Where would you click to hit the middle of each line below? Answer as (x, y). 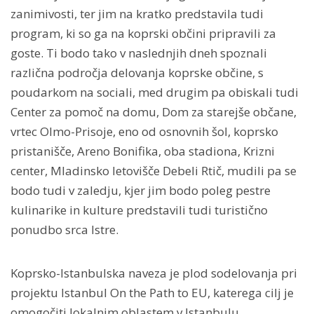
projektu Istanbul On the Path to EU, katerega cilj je (152, 293)
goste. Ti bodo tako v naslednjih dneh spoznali (139, 53)
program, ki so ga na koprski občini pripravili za (143, 34)
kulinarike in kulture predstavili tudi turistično (139, 210)
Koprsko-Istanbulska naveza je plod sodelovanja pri (154, 273)
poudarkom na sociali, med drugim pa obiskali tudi (155, 93)
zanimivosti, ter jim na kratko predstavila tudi (137, 14)
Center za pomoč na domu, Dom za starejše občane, (153, 112)
